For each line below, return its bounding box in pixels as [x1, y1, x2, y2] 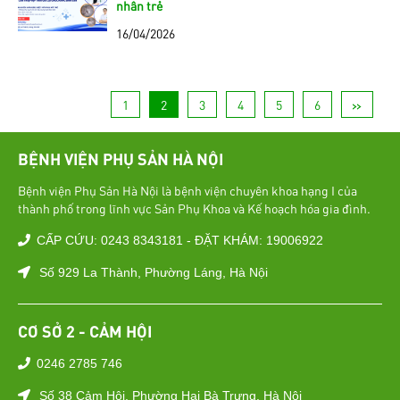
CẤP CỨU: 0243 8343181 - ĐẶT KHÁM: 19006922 [37, 232, 323, 247]
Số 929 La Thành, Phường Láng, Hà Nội [39, 264, 268, 279]
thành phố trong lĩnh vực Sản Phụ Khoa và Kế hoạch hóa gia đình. [18, 199, 371, 216]
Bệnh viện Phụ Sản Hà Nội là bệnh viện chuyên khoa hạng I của [18, 181, 357, 198]
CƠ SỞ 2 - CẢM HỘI [18, 320, 152, 341]
